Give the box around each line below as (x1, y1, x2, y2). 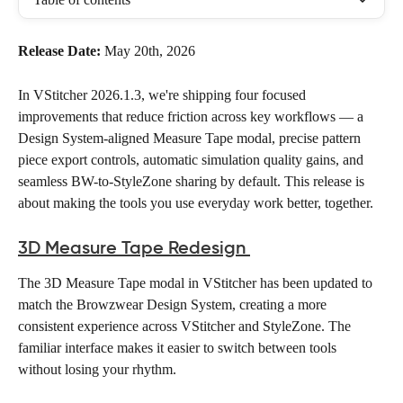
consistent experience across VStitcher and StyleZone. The (18, 318, 354, 335)
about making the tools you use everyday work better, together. (18, 194, 377, 210)
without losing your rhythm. (18, 362, 180, 378)
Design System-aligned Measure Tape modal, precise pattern (18, 130, 364, 146)
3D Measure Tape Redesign (18, 237, 246, 259)
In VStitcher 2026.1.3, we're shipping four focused (18, 86, 309, 103)
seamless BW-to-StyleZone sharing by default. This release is (18, 173, 368, 189)
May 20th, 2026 (101, 43, 195, 58)
